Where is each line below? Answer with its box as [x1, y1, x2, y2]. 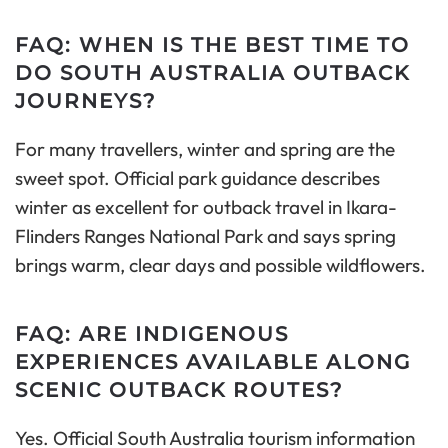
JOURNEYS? [15, 89, 156, 114]
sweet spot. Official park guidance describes [15, 166, 380, 191]
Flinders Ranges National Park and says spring [15, 224, 396, 249]
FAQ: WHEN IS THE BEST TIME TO [15, 33, 410, 58]
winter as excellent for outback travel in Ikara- [15, 195, 397, 220]
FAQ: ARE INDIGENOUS [15, 322, 289, 347]
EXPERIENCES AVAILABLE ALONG [15, 350, 411, 375]
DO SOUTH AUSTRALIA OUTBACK [15, 61, 410, 86]
